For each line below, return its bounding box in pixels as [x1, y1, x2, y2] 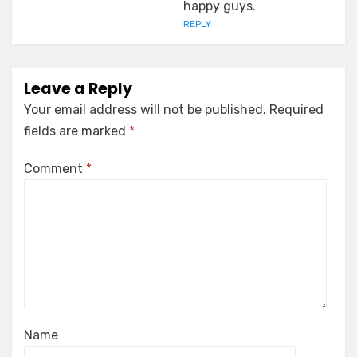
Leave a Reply [24, 77, 132, 100]
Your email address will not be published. [24, 101, 266, 117]
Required [269, 101, 324, 117]
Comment [24, 160, 86, 176]
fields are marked [24, 123, 129, 139]
